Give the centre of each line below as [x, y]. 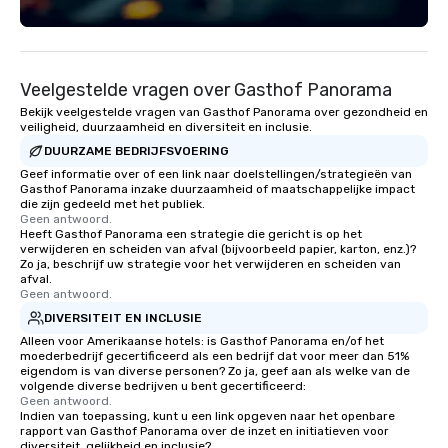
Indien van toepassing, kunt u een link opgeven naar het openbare [207, 416]
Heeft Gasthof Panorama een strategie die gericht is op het [191, 234]
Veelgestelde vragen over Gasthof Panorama [206, 90]
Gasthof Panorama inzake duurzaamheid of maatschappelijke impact [217, 189]
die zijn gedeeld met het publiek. [112, 204]
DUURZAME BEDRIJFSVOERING [136, 150]
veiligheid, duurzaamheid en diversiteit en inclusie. [166, 127]
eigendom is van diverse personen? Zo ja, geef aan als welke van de [215, 371]
